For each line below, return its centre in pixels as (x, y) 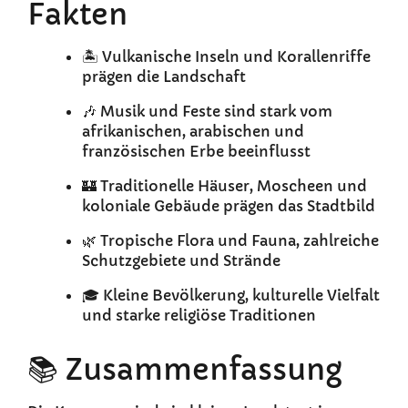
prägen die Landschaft (164, 77)
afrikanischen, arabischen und (193, 132)
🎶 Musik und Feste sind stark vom (207, 112)
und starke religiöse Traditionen (199, 316)
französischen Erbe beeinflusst (196, 152)
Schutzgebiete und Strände (181, 261)
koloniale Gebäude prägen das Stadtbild (229, 206)
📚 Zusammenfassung (185, 370)
